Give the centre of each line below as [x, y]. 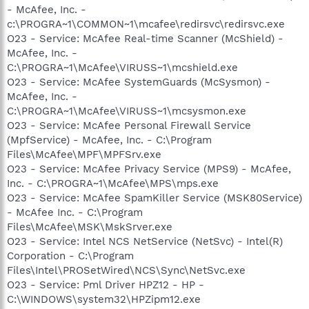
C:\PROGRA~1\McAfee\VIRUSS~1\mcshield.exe [122, 67]
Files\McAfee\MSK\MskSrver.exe [90, 227]
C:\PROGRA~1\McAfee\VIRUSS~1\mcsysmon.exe [127, 111]
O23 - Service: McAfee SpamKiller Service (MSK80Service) [154, 198]
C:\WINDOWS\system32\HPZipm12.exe [104, 299]
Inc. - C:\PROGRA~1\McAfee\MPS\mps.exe [113, 183]
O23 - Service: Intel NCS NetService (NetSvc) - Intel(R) [145, 241]
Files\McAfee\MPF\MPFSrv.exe [84, 154]
